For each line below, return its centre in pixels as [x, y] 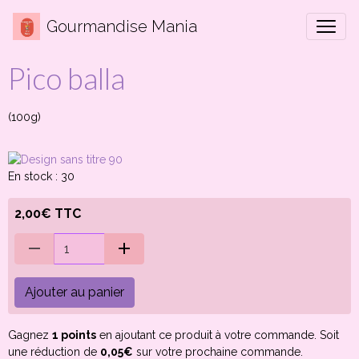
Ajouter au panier [75, 292]
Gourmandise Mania [122, 26]
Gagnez [30, 335]
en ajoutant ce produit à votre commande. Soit [218, 335]
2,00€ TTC [48, 214]
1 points [74, 335]
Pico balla [67, 79]
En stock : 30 [41, 176]
